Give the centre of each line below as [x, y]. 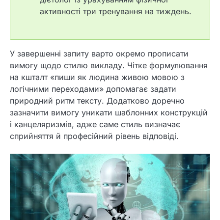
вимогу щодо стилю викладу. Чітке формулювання [109, 65]
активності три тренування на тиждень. [116, 12]
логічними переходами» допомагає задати [93, 89]
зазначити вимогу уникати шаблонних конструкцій [109, 112]
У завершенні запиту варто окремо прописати [99, 53]
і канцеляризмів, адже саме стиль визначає [95, 124]
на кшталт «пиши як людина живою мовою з [97, 77]
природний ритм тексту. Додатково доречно [97, 100]
